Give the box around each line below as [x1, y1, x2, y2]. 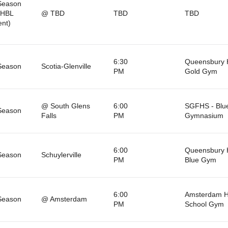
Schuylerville [41, 150, 81, 159]
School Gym [184, 199, 224, 208]
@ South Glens [41, 101, 90, 110]
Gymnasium [184, 111, 223, 120]
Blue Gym [184, 155, 216, 164]
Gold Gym [184, 67, 217, 75]
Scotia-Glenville [41, 62, 91, 70]
